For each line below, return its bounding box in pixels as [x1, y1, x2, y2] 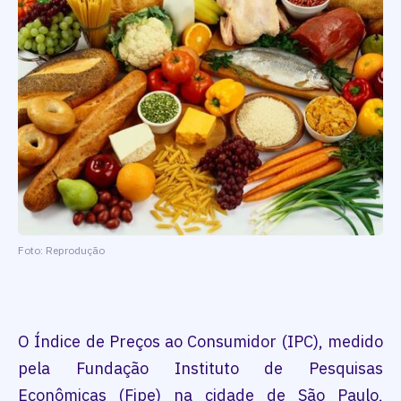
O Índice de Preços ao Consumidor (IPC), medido [18, 331, 383, 353]
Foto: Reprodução [18, 243, 105, 258]
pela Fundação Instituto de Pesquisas [18, 358, 383, 380]
